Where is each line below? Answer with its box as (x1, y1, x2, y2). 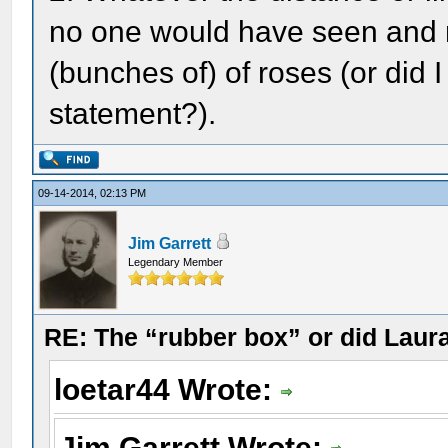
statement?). (49, 97, 217, 130)
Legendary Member (128, 256, 224, 268)
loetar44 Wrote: (54, 373, 281, 406)
